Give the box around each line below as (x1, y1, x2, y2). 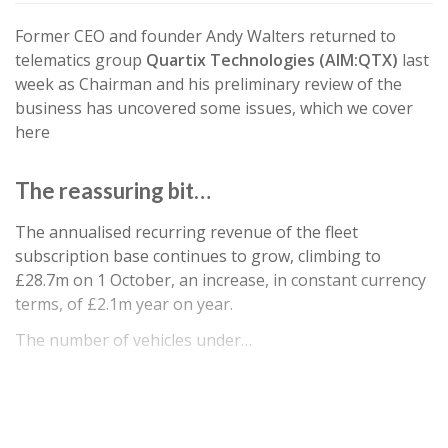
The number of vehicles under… (15, 329, 252, 352)
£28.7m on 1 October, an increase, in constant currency (15, 269, 426, 292)
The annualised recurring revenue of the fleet (15, 221, 358, 244)
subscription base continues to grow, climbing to (15, 245, 381, 268)
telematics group (15, 49, 146, 72)
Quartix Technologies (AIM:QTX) (146, 49, 398, 72)
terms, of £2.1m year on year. (15, 293, 233, 316)
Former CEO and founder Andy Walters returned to (15, 25, 396, 48)
